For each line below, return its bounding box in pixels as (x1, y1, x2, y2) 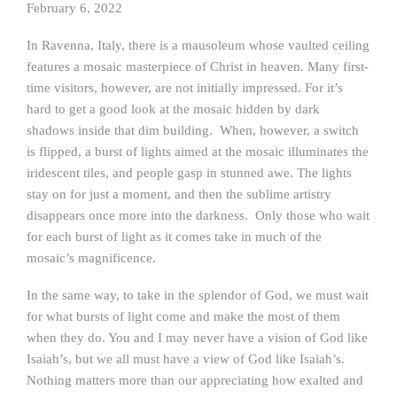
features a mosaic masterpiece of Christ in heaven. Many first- (27, 59, 369, 74)
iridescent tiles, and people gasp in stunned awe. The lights (27, 166, 352, 180)
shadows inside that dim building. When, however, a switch (27, 123, 359, 137)
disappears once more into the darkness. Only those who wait (27, 208, 370, 222)
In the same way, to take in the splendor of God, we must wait (27, 288, 369, 302)
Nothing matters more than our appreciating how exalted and (27, 373, 363, 387)
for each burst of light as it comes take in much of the (27, 230, 322, 244)
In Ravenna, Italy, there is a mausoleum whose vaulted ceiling (27, 38, 370, 52)
